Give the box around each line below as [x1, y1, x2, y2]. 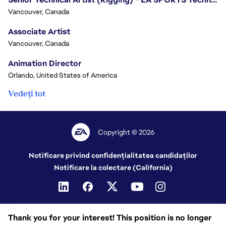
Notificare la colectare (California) [53, 163, 173, 172]
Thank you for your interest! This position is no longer [8, 212, 212, 223]
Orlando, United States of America [8, 71, 117, 80]
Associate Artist [8, 26, 70, 37]
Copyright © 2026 [98, 128, 155, 137]
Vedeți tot [8, 88, 45, 99]
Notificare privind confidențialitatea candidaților [29, 151, 197, 160]
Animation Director [8, 58, 82, 69]
